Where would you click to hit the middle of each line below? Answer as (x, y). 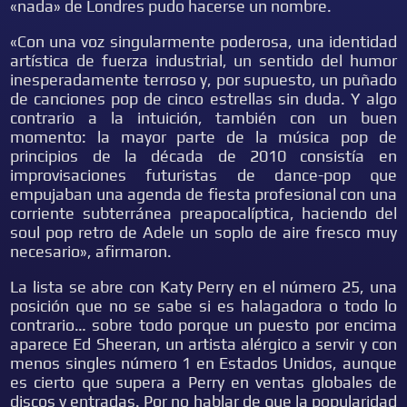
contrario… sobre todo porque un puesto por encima (203, 325)
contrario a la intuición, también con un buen (203, 118)
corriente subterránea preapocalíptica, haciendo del (203, 213)
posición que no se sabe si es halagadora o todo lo (203, 306)
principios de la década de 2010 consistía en (203, 156)
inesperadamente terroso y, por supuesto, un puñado (203, 79)
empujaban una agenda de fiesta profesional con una (203, 194)
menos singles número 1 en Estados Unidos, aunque (203, 363)
